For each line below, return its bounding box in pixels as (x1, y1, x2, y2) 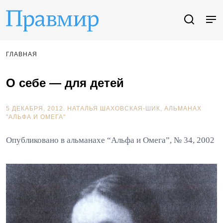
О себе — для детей (6, 76, 124, 90)
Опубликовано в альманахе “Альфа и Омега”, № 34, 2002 (6, 135, 215, 145)
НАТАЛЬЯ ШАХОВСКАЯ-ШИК (67, 105, 160, 112)
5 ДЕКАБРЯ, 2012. (6, 105, 67, 112)
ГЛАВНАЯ (6, 51, 37, 58)
